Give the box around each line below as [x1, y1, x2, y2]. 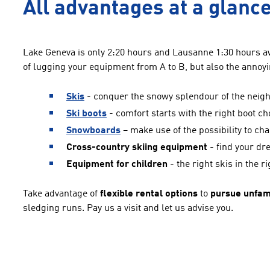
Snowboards [66, 126, 121, 136]
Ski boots [66, 109, 107, 119]
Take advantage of [23, 189, 100, 199]
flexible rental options [100, 189, 198, 199]
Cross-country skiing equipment [66, 143, 207, 152]
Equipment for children [66, 160, 168, 169]
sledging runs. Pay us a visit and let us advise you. [23, 204, 233, 213]
